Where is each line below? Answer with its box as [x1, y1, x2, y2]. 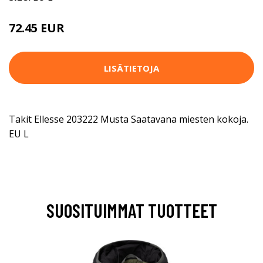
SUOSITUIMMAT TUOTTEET [46, 199, 217, 222]
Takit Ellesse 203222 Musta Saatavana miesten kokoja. [9, 113, 248, 126]
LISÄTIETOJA [104, 62, 159, 74]
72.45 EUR [9, 20, 65, 36]
